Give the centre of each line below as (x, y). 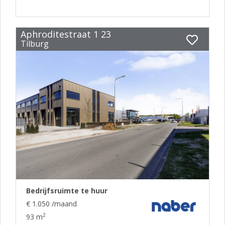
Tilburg (34, 44)
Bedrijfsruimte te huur (67, 191)
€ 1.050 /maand (51, 204)
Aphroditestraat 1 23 (66, 34)
